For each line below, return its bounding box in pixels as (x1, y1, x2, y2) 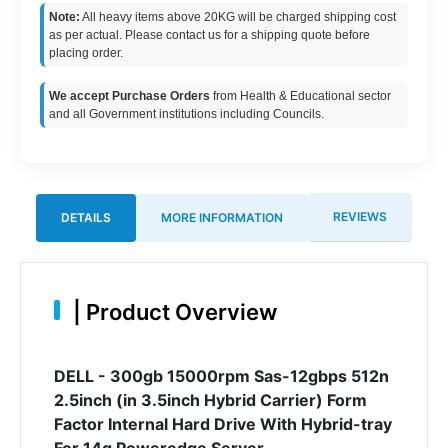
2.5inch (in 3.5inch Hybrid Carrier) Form (53, 389, 367, 410)
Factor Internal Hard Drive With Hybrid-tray (53, 413, 392, 434)
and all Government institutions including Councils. (49, 107, 324, 121)
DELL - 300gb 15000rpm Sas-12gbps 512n (53, 365, 389, 386)
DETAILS (61, 209, 111, 225)
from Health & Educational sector (210, 89, 391, 103)
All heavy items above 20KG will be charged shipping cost (80, 10, 396, 24)
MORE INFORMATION (161, 209, 283, 225)
